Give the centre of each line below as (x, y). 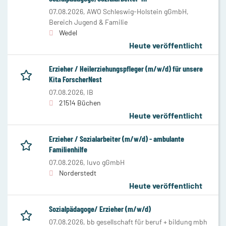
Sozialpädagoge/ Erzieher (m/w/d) (100, 208)
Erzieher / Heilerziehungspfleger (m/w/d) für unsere (126, 68)
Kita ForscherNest (75, 79)
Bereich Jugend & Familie (88, 22)
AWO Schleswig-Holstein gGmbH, (138, 11)
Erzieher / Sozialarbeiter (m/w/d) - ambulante (117, 138)
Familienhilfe (68, 149)
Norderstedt (78, 173)
